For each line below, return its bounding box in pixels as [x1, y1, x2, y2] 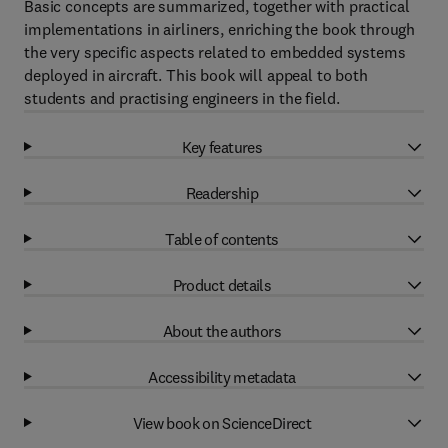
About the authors [162, 320, 281, 341]
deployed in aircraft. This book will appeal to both [24, 65, 368, 85]
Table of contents [165, 228, 279, 249]
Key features [181, 136, 263, 157]
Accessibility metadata [148, 366, 296, 387]
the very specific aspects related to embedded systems [24, 42, 406, 62]
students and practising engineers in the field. [24, 88, 340, 108]
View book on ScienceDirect [132, 412, 312, 433]
